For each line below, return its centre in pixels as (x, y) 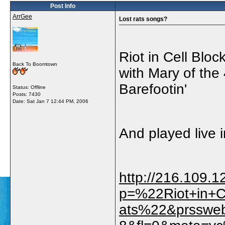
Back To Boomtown (35, 64)
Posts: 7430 (27, 94)
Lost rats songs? (143, 19)
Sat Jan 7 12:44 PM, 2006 (58, 101)
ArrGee (22, 17)
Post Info (63, 6)
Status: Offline (29, 87)
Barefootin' (153, 89)
